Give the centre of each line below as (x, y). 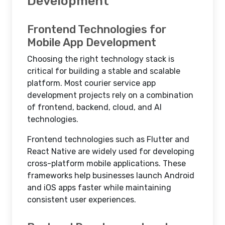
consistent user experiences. (82, 200)
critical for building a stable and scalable (104, 71)
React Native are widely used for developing (111, 151)
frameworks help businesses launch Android (111, 176)
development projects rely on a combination (110, 95)
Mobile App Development (92, 42)
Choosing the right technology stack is (101, 59)
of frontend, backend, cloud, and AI (94, 107)
